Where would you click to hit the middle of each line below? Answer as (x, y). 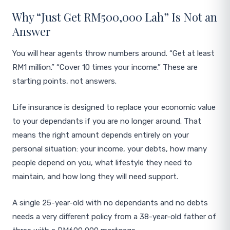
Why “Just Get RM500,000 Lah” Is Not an (115, 17)
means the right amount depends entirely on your (101, 135)
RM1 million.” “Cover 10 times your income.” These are (105, 67)
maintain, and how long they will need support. (95, 177)
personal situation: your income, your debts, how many (110, 149)
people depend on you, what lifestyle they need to (102, 163)
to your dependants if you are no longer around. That (107, 121)
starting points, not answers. (64, 81)
